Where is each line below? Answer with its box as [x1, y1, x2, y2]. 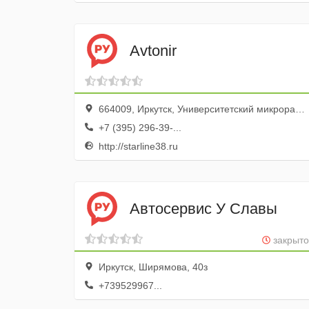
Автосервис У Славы [130, 199, 277, 217]
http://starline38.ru [96, 141, 178, 152]
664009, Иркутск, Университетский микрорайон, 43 [96, 103, 295, 114]
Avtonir [130, 41, 177, 59]
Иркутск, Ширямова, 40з [96, 261, 208, 272]
